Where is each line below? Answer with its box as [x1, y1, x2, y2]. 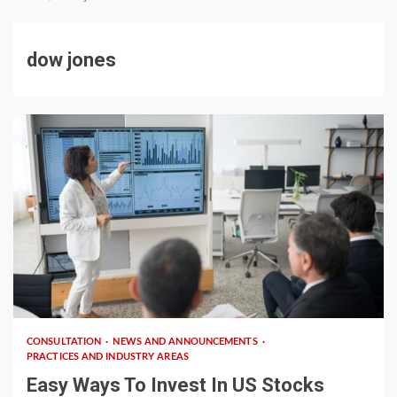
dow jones [27, 49, 116, 71]
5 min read [31, 287, 85, 298]
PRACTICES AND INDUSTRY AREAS [27, 352, 189, 362]
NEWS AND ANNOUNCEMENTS [113, 337, 261, 346]
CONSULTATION [27, 337, 105, 346]
